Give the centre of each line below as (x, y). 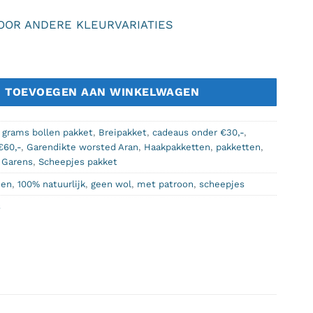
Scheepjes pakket (78, 162)
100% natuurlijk (51, 184)
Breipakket (122, 133)
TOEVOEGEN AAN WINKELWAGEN (102, 92)
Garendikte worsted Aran (82, 147)
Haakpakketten (177, 147)
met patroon (165, 184)
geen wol (111, 184)
